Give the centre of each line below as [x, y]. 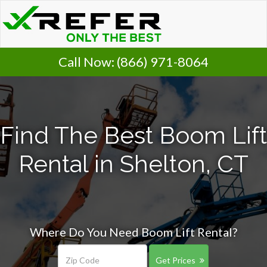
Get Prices [175, 260]
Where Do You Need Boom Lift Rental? [133, 232]
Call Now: [88, 62]
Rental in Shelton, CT [133, 164]
